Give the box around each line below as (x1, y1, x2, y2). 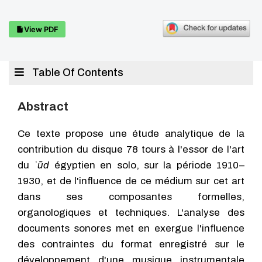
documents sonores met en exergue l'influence (18, 223, 244, 234)
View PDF (24, 24, 58, 34)
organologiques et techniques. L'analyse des (18, 207, 244, 218)
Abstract (18, 100, 68, 113)
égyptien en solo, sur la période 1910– (49, 160, 244, 171)
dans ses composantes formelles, (18, 191, 244, 202)
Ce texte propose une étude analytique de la (18, 128, 244, 139)
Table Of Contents (30, 67, 123, 78)
